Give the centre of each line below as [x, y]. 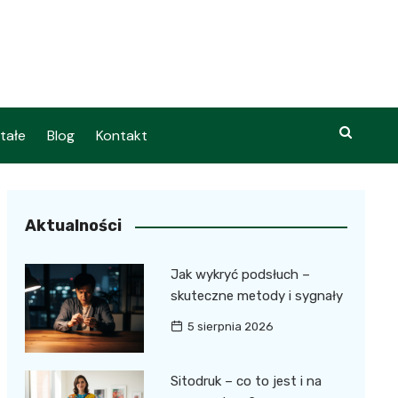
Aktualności [73, 226]
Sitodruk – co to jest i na [246, 382]
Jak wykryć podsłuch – [240, 275]
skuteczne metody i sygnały [256, 296]
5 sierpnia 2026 [230, 326]
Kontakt [121, 135]
